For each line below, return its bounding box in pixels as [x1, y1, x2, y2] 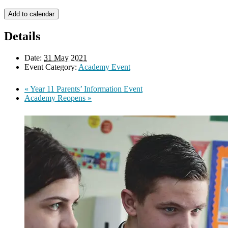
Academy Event [78, 62, 130, 71]
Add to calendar [8, 10, 54, 18]
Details [4, 29, 40, 43]
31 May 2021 [44, 53, 87, 62]
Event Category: [24, 62, 77, 71]
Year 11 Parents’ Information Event [28, 84, 142, 93]
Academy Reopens [24, 93, 88, 102]
